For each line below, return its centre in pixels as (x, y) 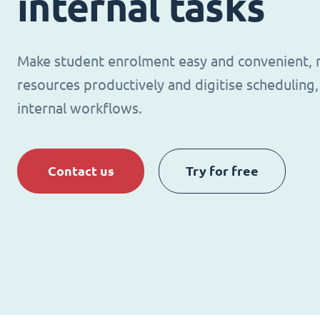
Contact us (81, 171)
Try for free (222, 171)
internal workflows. (80, 108)
